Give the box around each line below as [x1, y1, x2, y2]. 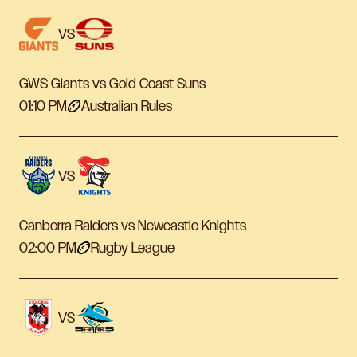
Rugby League [91, 240, 175, 257]
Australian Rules [81, 98, 172, 115]
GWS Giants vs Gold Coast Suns [19, 76, 206, 92]
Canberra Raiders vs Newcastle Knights [19, 218, 246, 234]
